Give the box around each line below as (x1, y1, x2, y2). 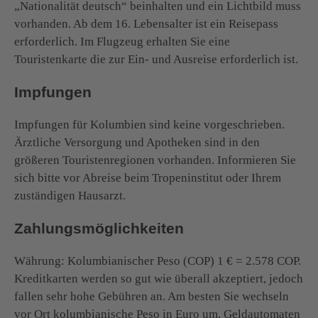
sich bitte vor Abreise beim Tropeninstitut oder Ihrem (14, 170, 281, 185)
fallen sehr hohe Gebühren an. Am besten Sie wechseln (14, 289, 289, 303)
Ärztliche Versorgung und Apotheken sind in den (14, 135, 260, 149)
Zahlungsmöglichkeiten (14, 219, 184, 236)
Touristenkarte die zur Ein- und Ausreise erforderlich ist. (14, 52, 298, 66)
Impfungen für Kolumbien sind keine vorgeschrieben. (14, 117, 285, 131)
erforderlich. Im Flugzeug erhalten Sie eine (14, 34, 230, 48)
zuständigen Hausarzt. (14, 188, 126, 202)
